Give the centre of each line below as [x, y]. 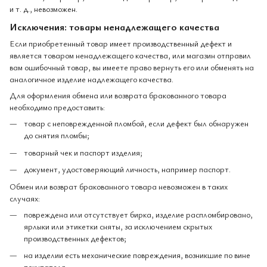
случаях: [25, 198]
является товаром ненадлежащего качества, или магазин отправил [130, 55]
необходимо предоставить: [57, 107]
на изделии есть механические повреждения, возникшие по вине [137, 255]
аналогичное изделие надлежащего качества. [91, 79]
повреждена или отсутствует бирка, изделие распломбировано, [138, 214]
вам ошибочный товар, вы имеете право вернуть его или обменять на [132, 67]
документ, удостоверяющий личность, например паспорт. [127, 169]
